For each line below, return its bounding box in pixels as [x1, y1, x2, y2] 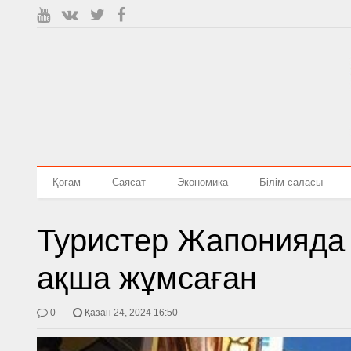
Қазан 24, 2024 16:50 [85, 307, 179, 318]
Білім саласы [259, 176, 324, 188]
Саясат [112, 176, 147, 188]
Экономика [177, 176, 229, 188]
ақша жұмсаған [37, 261, 258, 295]
